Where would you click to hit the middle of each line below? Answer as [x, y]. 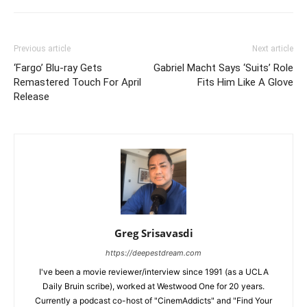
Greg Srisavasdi [153, 233]
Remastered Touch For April [77, 83]
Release [32, 97]
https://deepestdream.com [153, 253]
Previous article [42, 49]
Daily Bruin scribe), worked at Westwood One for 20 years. [153, 286]
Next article [273, 49]
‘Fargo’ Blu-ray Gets [58, 68]
